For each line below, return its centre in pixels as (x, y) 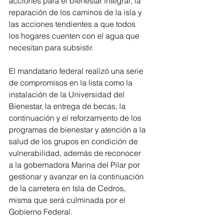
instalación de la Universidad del (68, 95)
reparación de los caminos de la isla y (76, 12)
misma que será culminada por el (68, 200)
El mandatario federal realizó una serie (77, 71)
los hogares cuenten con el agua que (75, 36)
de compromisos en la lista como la (72, 83)
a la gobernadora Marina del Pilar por (75, 165)
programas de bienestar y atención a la (78, 130)
